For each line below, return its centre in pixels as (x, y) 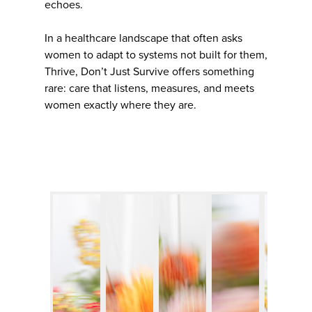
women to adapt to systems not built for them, (156, 55)
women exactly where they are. (120, 105)
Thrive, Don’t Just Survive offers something (149, 71)
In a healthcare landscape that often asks (143, 38)
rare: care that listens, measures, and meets (149, 88)
